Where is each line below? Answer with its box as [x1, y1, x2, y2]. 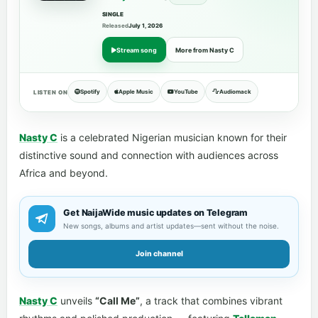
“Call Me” [95, 295, 140, 307]
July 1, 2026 [128, 22, 163, 29]
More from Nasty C [175, 45, 234, 54]
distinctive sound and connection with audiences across [19, 149, 278, 161]
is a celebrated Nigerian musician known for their [57, 131, 287, 143]
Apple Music [119, 88, 154, 95]
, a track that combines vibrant [140, 295, 283, 307]
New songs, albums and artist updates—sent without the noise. [63, 221, 279, 230]
